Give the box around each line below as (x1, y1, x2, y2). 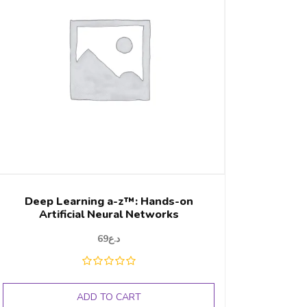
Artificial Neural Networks (38, 207, 179, 223)
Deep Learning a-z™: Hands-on (24, 194, 193, 210)
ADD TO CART (76, 291, 141, 304)
